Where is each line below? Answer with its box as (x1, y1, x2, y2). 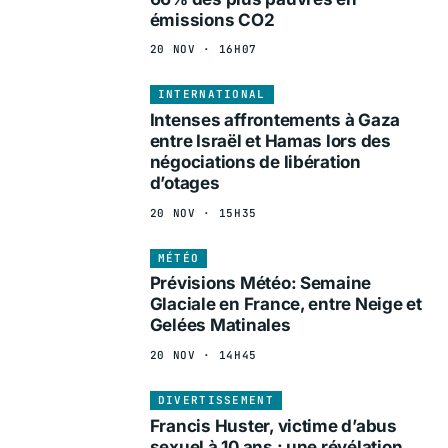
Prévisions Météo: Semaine (149, 273, 372, 294)
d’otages (149, 172, 220, 193)
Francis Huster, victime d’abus (149, 415, 397, 436)
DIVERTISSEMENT (157, 393, 275, 408)
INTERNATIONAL (157, 87, 266, 102)
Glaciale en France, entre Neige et (149, 294, 422, 315)
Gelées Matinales (149, 315, 291, 336)
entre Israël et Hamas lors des (149, 130, 391, 151)
